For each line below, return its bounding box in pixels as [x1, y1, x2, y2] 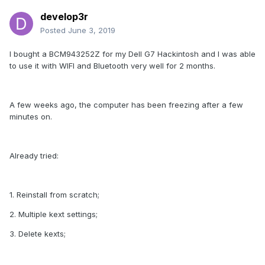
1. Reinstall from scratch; [9, 190, 99, 200]
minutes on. [9, 112, 52, 122]
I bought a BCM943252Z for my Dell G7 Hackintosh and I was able [9, 49, 256, 59]
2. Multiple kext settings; [9, 209, 98, 219]
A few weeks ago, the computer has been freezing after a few [9, 100, 243, 110]
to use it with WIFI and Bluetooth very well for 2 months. [9, 61, 215, 71]
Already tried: [9, 151, 59, 161]
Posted [40, 25, 68, 35]
